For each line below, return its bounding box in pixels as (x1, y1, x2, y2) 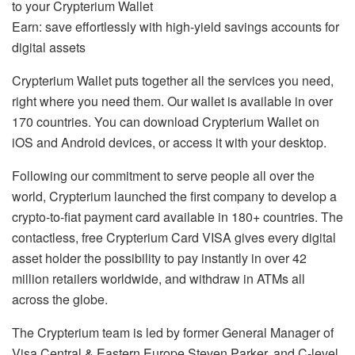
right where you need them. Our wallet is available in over (12, 91, 333, 110)
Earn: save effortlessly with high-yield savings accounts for (12, 17, 339, 36)
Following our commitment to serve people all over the (12, 166, 315, 185)
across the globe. (12, 289, 108, 308)
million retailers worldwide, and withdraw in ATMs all (12, 269, 305, 288)
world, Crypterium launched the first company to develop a (12, 186, 337, 205)
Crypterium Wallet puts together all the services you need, (12, 71, 334, 90)
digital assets (12, 37, 86, 56)
